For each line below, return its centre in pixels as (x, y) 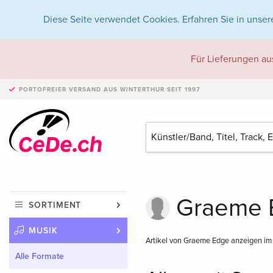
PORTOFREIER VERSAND (60, 90)
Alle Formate (40, 256)
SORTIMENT (55, 205)
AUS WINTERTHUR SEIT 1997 (151, 90)
